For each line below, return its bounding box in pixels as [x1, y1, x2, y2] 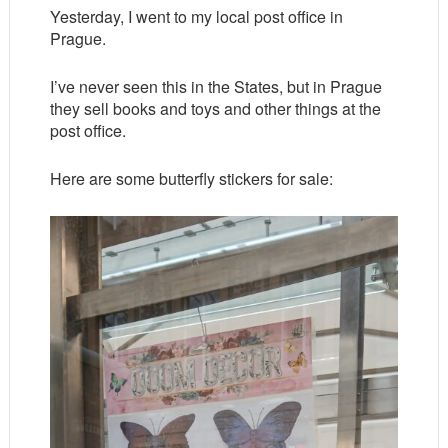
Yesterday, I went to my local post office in [49, 5, 343, 28]
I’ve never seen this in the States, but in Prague [49, 75, 382, 98]
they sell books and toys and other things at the [49, 97, 381, 120]
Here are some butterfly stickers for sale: [49, 167, 333, 190]
